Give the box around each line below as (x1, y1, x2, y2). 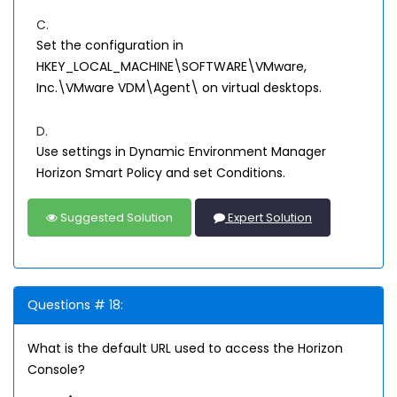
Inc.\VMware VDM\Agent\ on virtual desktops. (36, 79, 322, 97)
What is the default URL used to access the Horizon (27, 339, 343, 358)
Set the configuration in (36, 36, 183, 55)
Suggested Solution (58, 209, 173, 227)
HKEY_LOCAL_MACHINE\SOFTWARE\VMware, (36, 58, 307, 76)
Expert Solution (225, 209, 312, 227)
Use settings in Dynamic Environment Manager (36, 143, 326, 161)
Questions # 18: (27, 296, 123, 315)
